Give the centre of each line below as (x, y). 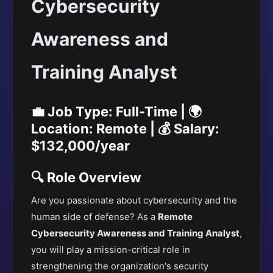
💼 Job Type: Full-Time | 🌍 (116, 112)
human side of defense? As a (94, 217)
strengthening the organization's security (120, 266)
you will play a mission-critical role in (111, 250)
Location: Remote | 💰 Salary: (125, 129)
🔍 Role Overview (86, 177)
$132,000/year (80, 146)
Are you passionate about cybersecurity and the (134, 200)
